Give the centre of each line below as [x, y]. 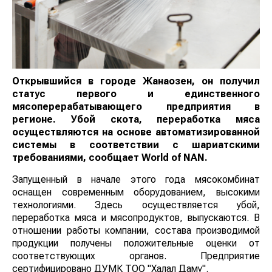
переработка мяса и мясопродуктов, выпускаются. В [136, 217]
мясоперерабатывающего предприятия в [136, 106]
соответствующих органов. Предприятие [136, 256]
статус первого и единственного [136, 93]
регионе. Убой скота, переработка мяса [136, 119]
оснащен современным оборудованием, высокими [136, 192]
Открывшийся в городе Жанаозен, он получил [136, 81]
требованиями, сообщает [77, 157]
